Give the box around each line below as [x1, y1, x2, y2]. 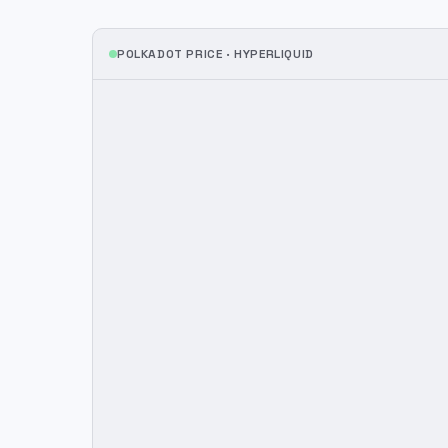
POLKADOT [117, 46, 183, 62]
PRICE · [182, 46, 235, 62]
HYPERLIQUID [234, 46, 314, 62]
